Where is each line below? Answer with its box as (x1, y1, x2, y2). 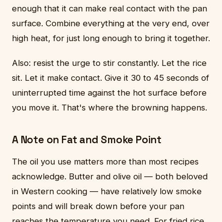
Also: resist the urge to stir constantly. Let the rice (12, 58, 207, 68)
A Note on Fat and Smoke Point (12, 133, 162, 147)
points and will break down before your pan (12, 201, 184, 211)
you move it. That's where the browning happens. (12, 103, 207, 113)
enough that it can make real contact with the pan (12, 3, 207, 14)
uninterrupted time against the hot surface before (12, 88, 207, 98)
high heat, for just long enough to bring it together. (12, 33, 210, 44)
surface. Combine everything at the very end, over (12, 18, 210, 29)
